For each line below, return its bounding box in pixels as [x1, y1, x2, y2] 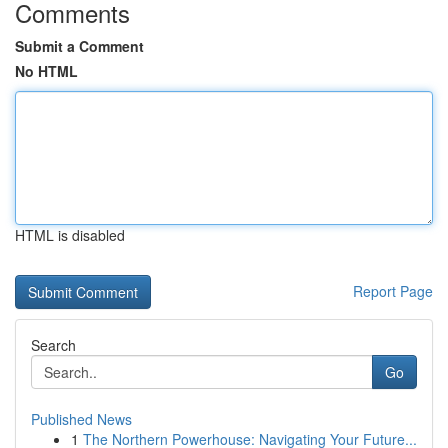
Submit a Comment [15, 36, 144, 56]
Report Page [353, 281, 433, 301]
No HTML [15, 61, 78, 81]
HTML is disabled [15, 225, 125, 245]
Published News [31, 409, 132, 429]
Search [31, 335, 76, 355]
